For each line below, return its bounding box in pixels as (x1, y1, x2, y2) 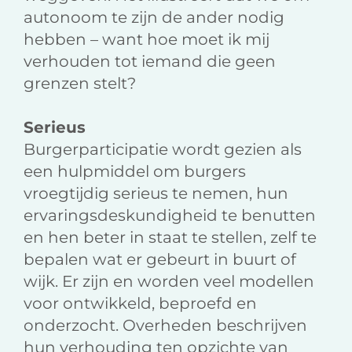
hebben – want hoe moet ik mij (24, 30, 269, 49)
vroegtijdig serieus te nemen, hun (24, 184, 288, 203)
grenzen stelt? (24, 74, 136, 93)
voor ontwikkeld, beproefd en (24, 294, 257, 313)
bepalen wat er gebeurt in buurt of (24, 250, 296, 269)
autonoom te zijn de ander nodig (24, 8, 284, 27)
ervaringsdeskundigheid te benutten (24, 206, 316, 225)
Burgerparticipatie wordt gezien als (24, 140, 302, 159)
